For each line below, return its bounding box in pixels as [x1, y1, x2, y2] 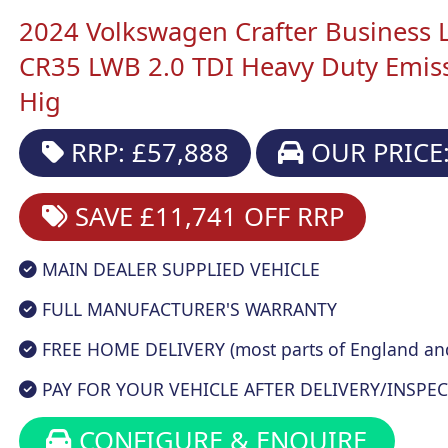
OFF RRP [243, 199, 344, 235]
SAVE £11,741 [67, 199, 244, 235]
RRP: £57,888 [63, 135, 229, 171]
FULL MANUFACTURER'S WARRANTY [37, 296, 338, 321]
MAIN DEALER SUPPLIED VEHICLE [37, 256, 321, 281]
